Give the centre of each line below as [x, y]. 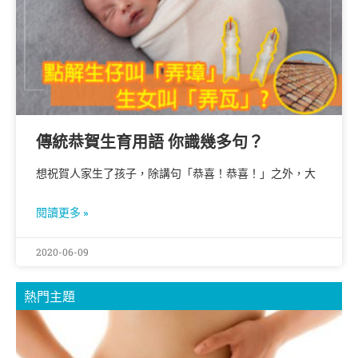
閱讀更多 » [62, 212]
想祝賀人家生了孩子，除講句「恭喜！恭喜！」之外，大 [176, 173]
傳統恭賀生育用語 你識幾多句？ [150, 142]
